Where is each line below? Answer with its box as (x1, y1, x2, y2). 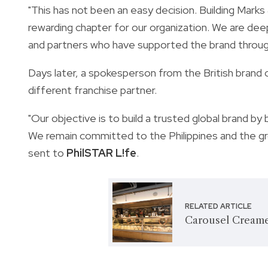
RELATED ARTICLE (185, 202, 252, 211)
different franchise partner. (28, 83, 157, 97)
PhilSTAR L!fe (66, 145, 136, 160)
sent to (28, 145, 66, 160)
